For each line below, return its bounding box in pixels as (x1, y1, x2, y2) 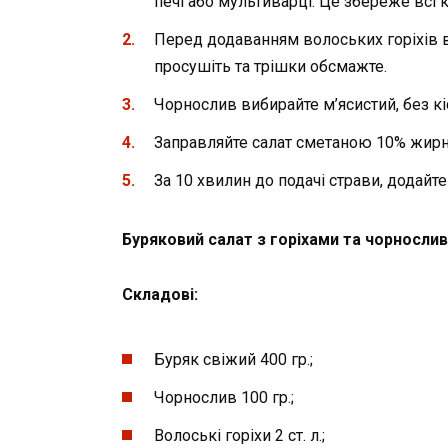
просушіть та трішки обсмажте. (154, 56, 387, 76)
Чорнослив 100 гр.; (154, 388, 294, 408)
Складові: (122, 284, 198, 304)
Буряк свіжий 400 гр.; (154, 349, 313, 369)
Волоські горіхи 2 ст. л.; (154, 426, 325, 446)
